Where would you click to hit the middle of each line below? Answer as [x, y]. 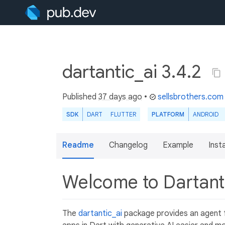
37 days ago [120, 97]
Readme [78, 145]
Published [80, 97]
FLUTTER [123, 114]
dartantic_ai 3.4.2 [134, 72]
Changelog [128, 145]
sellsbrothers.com [191, 97]
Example [178, 145]
